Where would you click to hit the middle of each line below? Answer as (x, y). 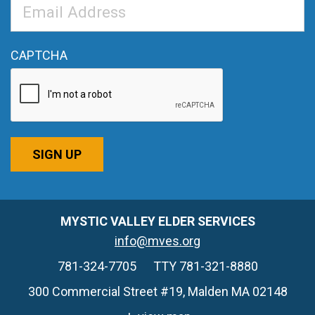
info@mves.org (157, 241)
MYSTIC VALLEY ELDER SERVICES (157, 221)
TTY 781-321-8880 (205, 266)
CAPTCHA (39, 56)
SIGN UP (57, 155)
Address (33, 21)
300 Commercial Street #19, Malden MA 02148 (157, 292)
